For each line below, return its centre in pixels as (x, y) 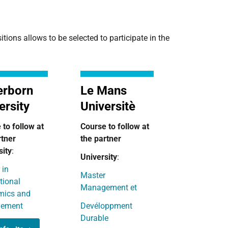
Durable (95, 218)
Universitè (108, 106)
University (99, 157)
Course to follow (111, 126)
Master (93, 175)
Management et (109, 188)
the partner (101, 139)
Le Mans (104, 91)
